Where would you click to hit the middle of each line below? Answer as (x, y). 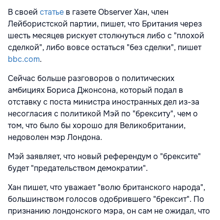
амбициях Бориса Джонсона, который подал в (96, 90)
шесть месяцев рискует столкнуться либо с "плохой (106, 35)
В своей (24, 12)
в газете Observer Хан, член (117, 12)
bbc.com (24, 59)
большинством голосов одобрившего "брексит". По (106, 199)
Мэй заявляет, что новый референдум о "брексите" (104, 156)
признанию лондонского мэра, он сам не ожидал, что (109, 211)
